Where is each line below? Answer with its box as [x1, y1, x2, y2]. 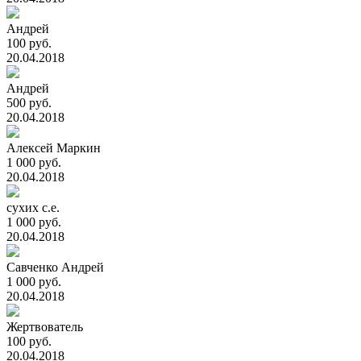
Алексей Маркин [6, 141, 101, 155]
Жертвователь [6, 320, 83, 334]
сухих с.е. [6, 201, 60, 214]
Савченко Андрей [6, 260, 104, 274]
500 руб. [6, 96, 52, 110]
